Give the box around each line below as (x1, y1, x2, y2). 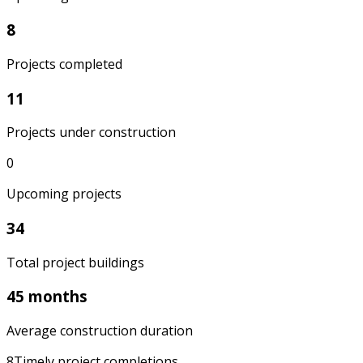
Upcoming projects (6, 185, 122, 203)
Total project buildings (6, 253, 144, 271)
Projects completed (6, 54, 122, 73)
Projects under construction (6, 123, 176, 142)
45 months (6, 286, 88, 307)
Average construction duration (6, 322, 193, 340)
